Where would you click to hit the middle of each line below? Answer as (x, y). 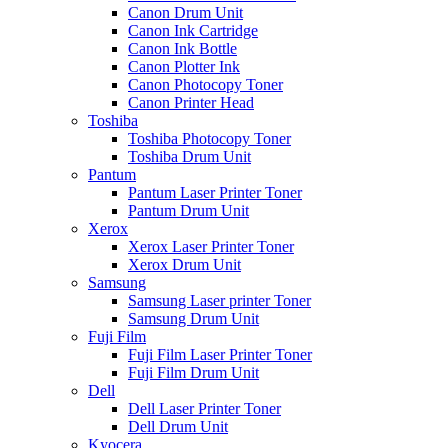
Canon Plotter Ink (184, 67)
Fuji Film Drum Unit (193, 373)
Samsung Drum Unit (193, 319)
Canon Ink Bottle (182, 49)
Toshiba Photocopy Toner (209, 139)
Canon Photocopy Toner (205, 85)
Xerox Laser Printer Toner (211, 247)
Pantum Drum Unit (188, 211)
